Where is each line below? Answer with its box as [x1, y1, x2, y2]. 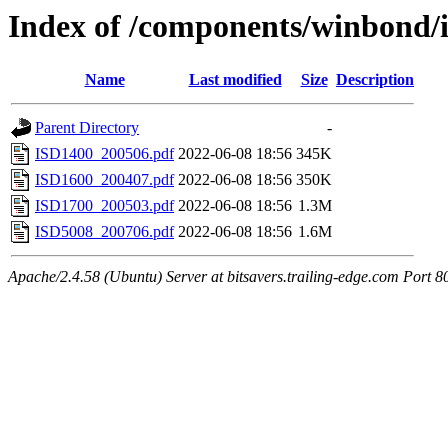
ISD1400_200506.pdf [35, 145, 174, 163]
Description [336, 71, 414, 89]
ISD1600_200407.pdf [35, 171, 174, 189]
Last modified [188, 71, 282, 89]
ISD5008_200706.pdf [35, 223, 174, 241]
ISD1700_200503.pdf [35, 197, 174, 215]
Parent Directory [35, 119, 139, 137]
